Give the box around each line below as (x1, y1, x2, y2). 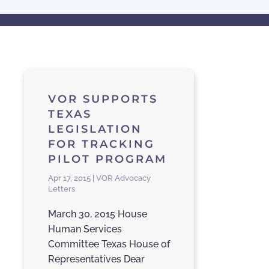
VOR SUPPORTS (48, 92, 158, 106)
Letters (48, 184, 75, 194)
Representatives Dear (48, 253, 145, 265)
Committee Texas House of (48, 238, 170, 250)
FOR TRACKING (48, 138, 155, 151)
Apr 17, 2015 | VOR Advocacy (48, 174, 151, 183)
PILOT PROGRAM (48, 153, 167, 166)
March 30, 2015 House (48, 208, 147, 220)
